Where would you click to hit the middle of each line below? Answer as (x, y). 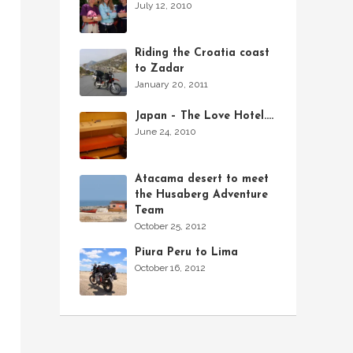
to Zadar (160, 69)
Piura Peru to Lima (186, 253)
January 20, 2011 (171, 84)
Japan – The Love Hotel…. (204, 116)
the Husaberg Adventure (201, 195)
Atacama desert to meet (202, 179)
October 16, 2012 (170, 268)
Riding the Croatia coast (202, 53)
